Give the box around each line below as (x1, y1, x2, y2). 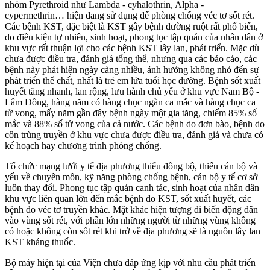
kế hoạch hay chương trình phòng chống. (5, 140, 162, 151)
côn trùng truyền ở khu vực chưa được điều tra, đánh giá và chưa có (5, 129, 263, 140)
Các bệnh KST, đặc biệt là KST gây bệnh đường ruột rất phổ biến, (5, 20, 258, 31)
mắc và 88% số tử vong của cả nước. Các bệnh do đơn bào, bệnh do (5, 118, 265, 129)
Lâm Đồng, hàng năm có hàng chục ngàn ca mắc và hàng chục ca (5, 96, 256, 107)
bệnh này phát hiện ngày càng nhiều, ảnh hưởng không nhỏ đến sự (5, 64, 259, 75)
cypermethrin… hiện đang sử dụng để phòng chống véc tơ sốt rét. (5, 10, 254, 20)
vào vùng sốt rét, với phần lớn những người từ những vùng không (5, 215, 256, 225)
